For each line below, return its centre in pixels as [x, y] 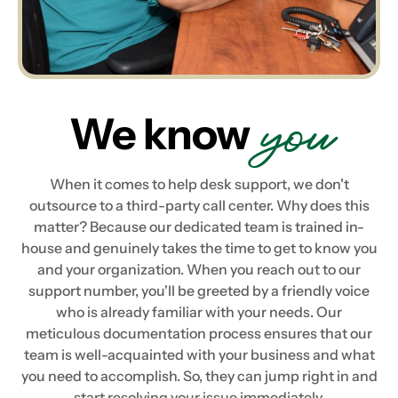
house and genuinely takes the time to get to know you [199, 248]
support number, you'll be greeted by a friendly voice [199, 291]
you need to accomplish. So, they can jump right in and [199, 376]
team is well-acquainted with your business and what [199, 355]
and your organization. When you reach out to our [199, 270]
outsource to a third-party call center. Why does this [199, 206]
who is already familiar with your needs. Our [199, 312]
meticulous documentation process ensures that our [199, 334]
